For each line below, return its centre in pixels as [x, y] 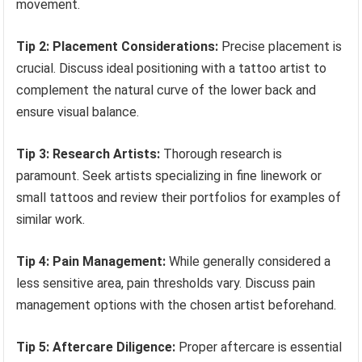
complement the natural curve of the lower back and [166, 90]
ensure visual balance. [78, 112]
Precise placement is [280, 47]
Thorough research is [221, 154]
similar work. [51, 220]
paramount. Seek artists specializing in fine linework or [169, 176]
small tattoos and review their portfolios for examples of [179, 198]
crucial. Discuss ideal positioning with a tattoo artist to [172, 69]
